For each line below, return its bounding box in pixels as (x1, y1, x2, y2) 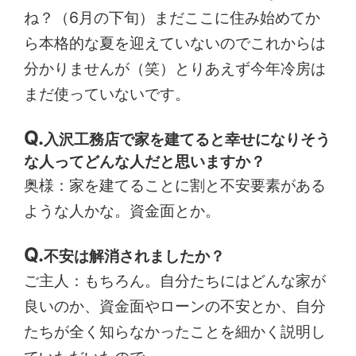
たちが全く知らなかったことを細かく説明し (24, 322, 327, 342)
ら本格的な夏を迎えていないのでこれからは (24, 33, 327, 52)
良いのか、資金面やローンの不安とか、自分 (24, 296, 327, 316)
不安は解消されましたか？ (44, 246, 226, 266)
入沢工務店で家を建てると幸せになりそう (44, 130, 331, 149)
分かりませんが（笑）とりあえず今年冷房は (24, 58, 327, 78)
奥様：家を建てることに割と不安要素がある (24, 176, 327, 195)
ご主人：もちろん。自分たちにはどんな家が (24, 271, 327, 291)
